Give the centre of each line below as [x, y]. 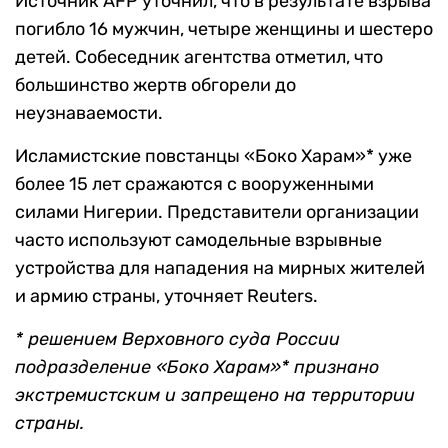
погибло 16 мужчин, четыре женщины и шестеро [224, 29]
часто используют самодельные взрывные [198, 240]
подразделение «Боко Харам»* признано [197, 367]
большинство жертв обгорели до [155, 85]
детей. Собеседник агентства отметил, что [199, 57]
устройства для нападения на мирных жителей [220, 268]
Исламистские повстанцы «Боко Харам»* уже [213, 156]
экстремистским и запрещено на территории [215, 395]
